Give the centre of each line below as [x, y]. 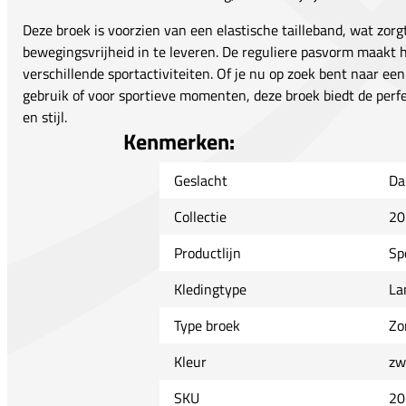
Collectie [200, 216]
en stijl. [45, 116]
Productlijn [207, 252]
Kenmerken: [179, 141]
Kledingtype [210, 289]
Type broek [207, 325]
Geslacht [200, 180]
